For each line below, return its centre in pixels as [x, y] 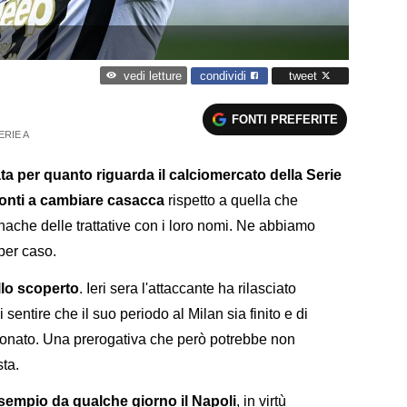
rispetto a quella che [231, 200]
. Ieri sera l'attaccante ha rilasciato [188, 288]
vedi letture [152, 76]
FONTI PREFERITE [285, 119]
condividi [225, 75]
